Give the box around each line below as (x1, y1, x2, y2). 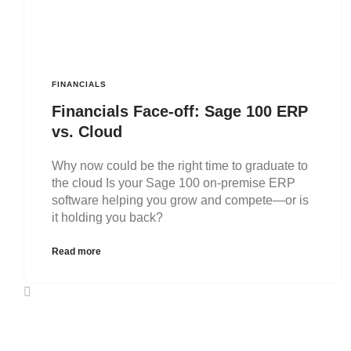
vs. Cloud (52, 123, 122, 141)
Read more (52, 246, 101, 258)
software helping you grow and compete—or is (52, 194, 309, 208)
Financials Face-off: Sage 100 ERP (52, 103, 308, 121)
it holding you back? (52, 211, 163, 225)
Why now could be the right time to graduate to (52, 159, 308, 173)
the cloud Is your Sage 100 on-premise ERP (52, 176, 295, 190)
